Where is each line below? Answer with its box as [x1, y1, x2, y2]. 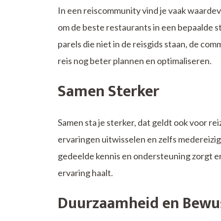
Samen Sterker [58, 78, 159, 105]
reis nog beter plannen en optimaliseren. [58, 55, 212, 67]
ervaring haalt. [58, 167, 113, 179]
